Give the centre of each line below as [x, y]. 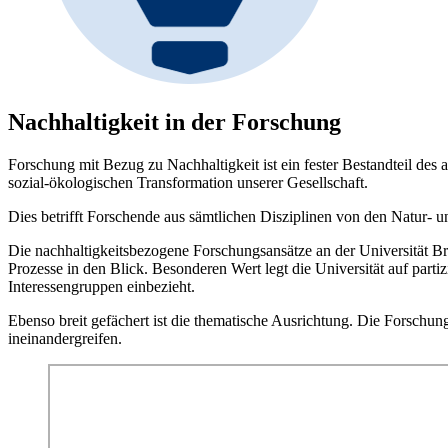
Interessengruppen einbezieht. [101, 287]
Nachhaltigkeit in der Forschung [174, 122]
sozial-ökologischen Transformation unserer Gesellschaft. [188, 183]
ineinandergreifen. [65, 339]
